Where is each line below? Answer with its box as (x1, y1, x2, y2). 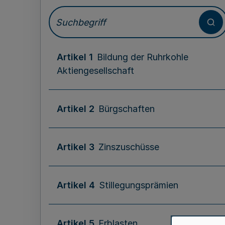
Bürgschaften (98, 103, 155, 114)
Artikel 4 (57, 180, 95, 190)
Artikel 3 (57, 142, 94, 152)
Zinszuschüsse (98, 142, 159, 152)
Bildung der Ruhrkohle (97, 52, 188, 62)
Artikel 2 (57, 103, 94, 114)
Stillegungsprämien (99, 180, 178, 190)
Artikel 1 (57, 52, 93, 62)
